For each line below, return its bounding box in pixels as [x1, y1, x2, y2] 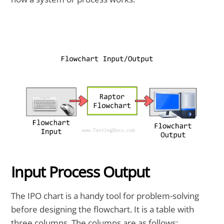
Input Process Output [11, 161, 150, 182]
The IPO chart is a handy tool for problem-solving [11, 190, 199, 202]
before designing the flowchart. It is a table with [11, 203, 194, 215]
